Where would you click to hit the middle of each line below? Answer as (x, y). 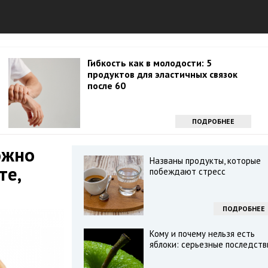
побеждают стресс (187, 171)
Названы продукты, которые (205, 161)
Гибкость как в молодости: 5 (150, 63)
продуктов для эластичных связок (162, 74)
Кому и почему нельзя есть (202, 234)
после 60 (106, 86)
